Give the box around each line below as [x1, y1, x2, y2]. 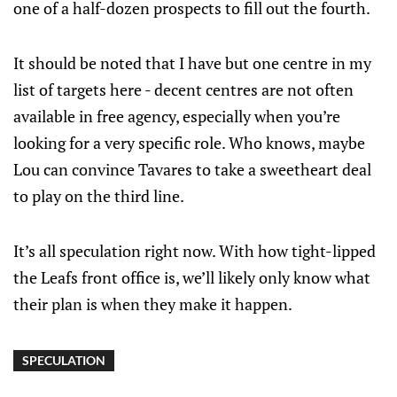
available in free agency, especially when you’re [13, 105, 340, 127]
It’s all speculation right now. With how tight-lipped [13, 240, 376, 261]
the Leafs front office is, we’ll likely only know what [13, 267, 370, 288]
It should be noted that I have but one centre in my [13, 52, 371, 74]
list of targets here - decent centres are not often [13, 79, 354, 100]
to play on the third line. [13, 185, 184, 206]
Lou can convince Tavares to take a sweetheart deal [13, 159, 371, 180]
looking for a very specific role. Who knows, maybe [13, 132, 365, 153]
